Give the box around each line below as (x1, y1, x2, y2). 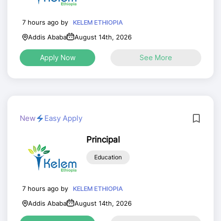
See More (140, 53, 172, 62)
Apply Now (39, 53, 75, 62)
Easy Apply (44, 113, 82, 123)
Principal (86, 135, 120, 145)
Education (94, 153, 122, 161)
